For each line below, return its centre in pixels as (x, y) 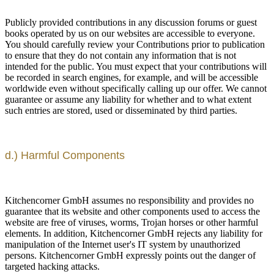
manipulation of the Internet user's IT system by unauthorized (123, 244)
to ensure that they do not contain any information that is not (120, 55)
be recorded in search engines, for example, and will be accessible (131, 77)
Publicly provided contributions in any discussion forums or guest (131, 22)
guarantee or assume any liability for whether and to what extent (128, 99)
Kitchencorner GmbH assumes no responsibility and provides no (129, 200)
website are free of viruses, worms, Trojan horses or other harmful (131, 222)
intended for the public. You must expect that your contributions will (136, 66)
